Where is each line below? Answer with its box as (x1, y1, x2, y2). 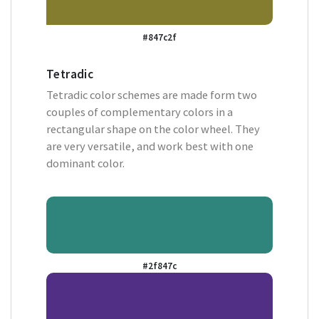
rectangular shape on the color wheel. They (46, 121, 260, 137)
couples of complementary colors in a (46, 104, 233, 120)
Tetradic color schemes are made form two (46, 87, 257, 103)
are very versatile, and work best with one (46, 138, 253, 154)
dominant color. (46, 155, 125, 171)
